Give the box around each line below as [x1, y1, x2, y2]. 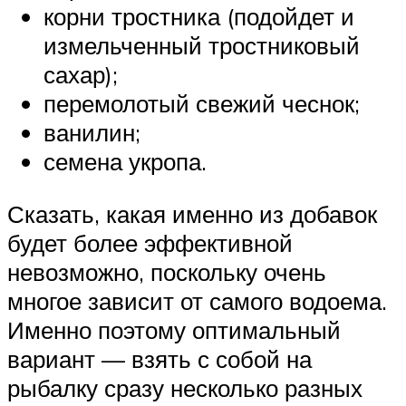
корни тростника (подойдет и [43, 2, 354, 32]
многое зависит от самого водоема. [7, 285, 387, 315]
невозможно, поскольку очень [7, 256, 326, 286]
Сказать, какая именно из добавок [7, 198, 377, 228]
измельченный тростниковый [43, 31, 360, 61]
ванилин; [43, 118, 140, 148]
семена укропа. [43, 147, 207, 177]
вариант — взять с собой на [7, 343, 312, 373]
